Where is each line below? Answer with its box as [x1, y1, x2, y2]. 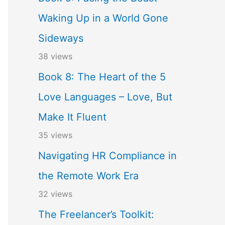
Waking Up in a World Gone [38, 12, 168, 24]
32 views [38, 189, 72, 199]
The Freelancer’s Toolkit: [38, 208, 154, 220]
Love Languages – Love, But [38, 91, 172, 103]
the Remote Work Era [38, 170, 139, 182]
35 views [38, 130, 72, 140]
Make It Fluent [38, 111, 106, 123]
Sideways [38, 32, 83, 44]
